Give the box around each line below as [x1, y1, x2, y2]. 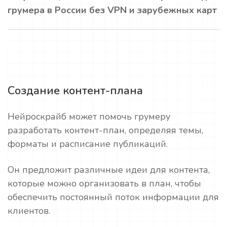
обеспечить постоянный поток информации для [8, 191, 219, 203]
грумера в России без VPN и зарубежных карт [8, 4, 219, 16]
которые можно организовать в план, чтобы [8, 177, 201, 190]
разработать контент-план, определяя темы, [8, 124, 203, 136]
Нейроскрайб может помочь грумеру [8, 110, 170, 123]
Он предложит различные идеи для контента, [8, 164, 210, 176]
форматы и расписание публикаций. [8, 138, 168, 150]
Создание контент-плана [8, 83, 143, 98]
